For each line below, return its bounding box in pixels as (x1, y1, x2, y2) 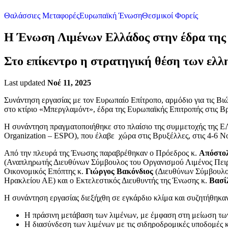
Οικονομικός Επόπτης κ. (4, 166, 85, 176)
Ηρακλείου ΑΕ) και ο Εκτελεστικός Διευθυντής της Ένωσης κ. (4, 176, 209, 185)
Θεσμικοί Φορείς (142, 11, 198, 20)
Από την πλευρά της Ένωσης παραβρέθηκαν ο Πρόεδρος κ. (4, 148, 199, 157)
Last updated (4, 78, 47, 87)
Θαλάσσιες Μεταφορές (4, 11, 79, 20)
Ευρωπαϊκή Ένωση (79, 11, 142, 20)
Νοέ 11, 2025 (47, 78, 91, 87)
